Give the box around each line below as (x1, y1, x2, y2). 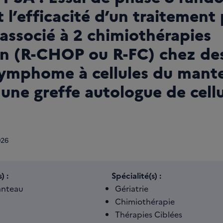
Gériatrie (115, 183, 148, 194)
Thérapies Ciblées (115, 209, 182, 220)
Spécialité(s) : (111, 170, 161, 181)
